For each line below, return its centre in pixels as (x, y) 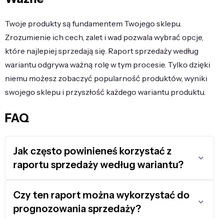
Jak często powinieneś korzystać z (92, 151)
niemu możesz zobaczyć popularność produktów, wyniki (106, 78)
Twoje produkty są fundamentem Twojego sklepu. (93, 23)
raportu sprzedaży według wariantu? (99, 164)
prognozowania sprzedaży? (77, 208)
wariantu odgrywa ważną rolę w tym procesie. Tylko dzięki (108, 64)
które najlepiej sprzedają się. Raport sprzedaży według (102, 51)
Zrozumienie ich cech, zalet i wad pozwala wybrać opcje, (104, 37)
